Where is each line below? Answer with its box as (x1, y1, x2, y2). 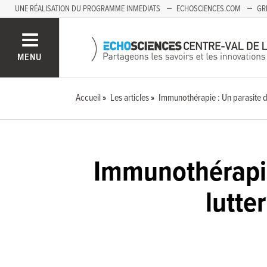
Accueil (76, 92, 101, 104)
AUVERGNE (29, 21, 63, 32)
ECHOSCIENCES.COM (176, 4, 241, 14)
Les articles (110, 92, 150, 104)
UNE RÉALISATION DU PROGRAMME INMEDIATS (15, 4, 160, 14)
